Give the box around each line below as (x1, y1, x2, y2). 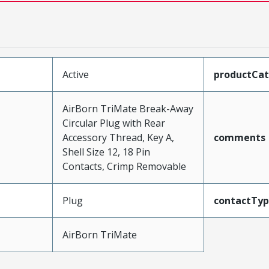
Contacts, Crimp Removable (62, 160, 186, 173)
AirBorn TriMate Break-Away (62, 102, 193, 115)
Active (62, 68, 89, 81)
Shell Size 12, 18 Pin (62, 145, 150, 159)
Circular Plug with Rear (62, 116, 165, 130)
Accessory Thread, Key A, (62, 131, 174, 144)
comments (213, 131, 265, 144)
